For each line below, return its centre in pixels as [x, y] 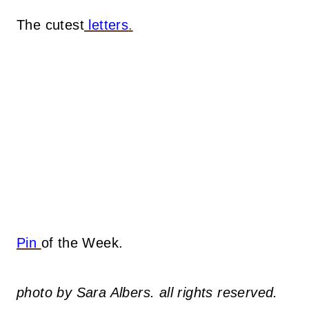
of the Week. [82, 242]
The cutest [51, 25]
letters [107, 25]
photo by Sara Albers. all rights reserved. [147, 292]
